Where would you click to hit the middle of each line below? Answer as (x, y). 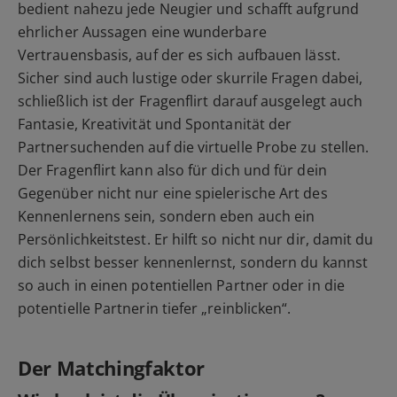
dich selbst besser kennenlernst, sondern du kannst (193, 263)
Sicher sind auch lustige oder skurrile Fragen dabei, (191, 78)
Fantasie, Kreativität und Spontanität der (155, 125)
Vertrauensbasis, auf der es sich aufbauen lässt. (179, 55)
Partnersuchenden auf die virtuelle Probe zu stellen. (194, 148)
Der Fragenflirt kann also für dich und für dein (172, 171)
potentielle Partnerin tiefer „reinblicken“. (155, 309)
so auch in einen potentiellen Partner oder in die (181, 286)
